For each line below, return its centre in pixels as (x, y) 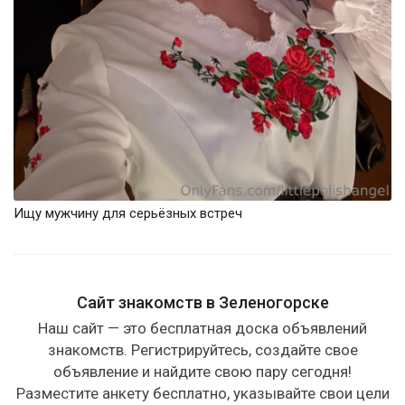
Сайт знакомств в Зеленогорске (202, 303)
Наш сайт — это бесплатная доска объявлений (202, 329)
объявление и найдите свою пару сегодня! (202, 372)
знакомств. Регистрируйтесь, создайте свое (202, 350)
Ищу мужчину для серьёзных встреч (128, 214)
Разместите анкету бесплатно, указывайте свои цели (202, 394)
